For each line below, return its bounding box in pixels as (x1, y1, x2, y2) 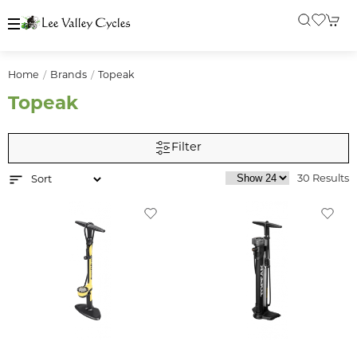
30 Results (297, 174, 349, 185)
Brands (50, 71, 87, 80)
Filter (171, 142, 202, 155)
